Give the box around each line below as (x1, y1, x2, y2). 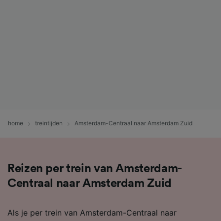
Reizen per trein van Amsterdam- (7, 162, 182, 175)
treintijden (35, 119, 63, 127)
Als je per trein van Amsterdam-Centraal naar (7, 207, 177, 218)
